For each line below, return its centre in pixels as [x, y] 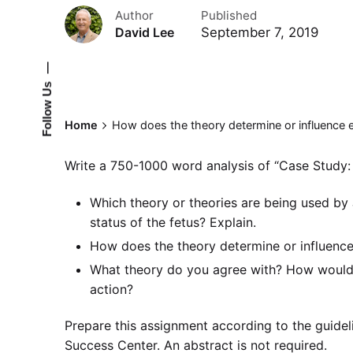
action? [111, 289]
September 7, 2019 [259, 33]
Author [134, 16]
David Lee [145, 33]
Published [229, 16]
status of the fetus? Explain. [173, 222]
